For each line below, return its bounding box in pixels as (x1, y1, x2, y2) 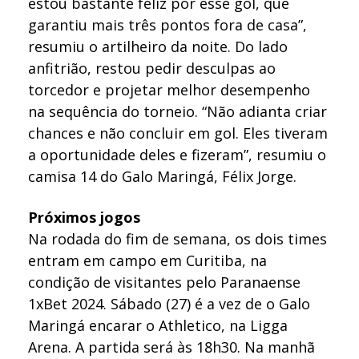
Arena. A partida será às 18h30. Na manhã (28, 337, 316, 357)
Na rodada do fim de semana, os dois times (28, 229, 328, 249)
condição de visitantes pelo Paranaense (28, 272, 301, 292)
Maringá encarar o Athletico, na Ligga (28, 316, 288, 336)
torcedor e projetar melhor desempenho (28, 79, 311, 99)
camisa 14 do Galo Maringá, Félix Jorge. (28, 166, 297, 186)
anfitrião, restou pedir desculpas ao (28, 58, 276, 78)
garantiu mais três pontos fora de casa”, (28, 14, 308, 34)
